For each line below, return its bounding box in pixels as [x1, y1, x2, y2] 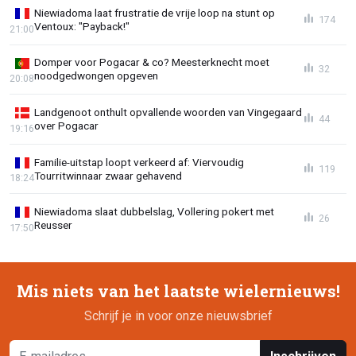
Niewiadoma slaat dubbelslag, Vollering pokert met [34, 205, 274, 219]
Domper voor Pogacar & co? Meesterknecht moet [34, 56, 269, 69]
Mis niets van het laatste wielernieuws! [16, 281, 340, 302]
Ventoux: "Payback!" [34, 19, 130, 33]
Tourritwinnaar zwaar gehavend [34, 168, 182, 182]
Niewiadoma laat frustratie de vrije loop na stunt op [34, 6, 275, 19]
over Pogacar [34, 119, 99, 133]
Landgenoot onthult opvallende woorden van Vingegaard [34, 106, 302, 119]
